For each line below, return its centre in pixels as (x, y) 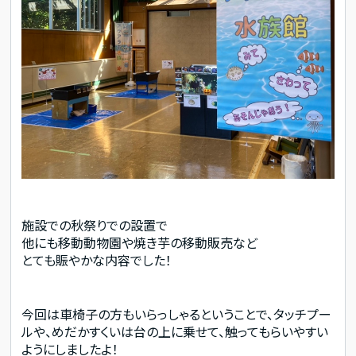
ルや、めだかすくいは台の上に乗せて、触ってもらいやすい (175, 331)
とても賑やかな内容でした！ (97, 260)
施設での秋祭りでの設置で (95, 225)
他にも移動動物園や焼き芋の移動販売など (140, 243)
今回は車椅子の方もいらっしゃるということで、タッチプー (177, 313)
